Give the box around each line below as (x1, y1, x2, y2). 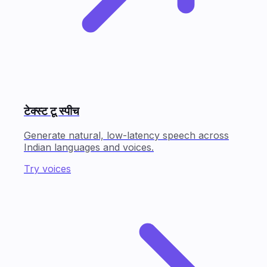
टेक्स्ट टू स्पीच (24, 104, 79, 119)
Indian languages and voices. (24, 141, 154, 153)
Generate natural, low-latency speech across (24, 129, 229, 141)
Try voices (24, 162, 71, 175)
